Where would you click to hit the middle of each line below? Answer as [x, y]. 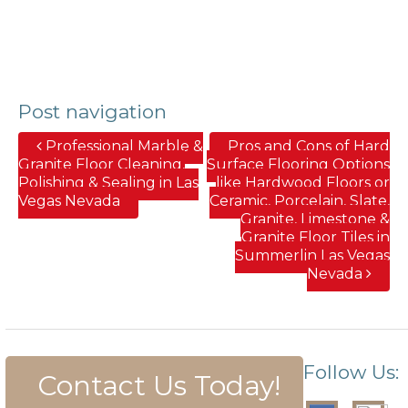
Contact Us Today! [158, 385]
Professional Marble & [122, 146]
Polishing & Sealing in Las [108, 182]
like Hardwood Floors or [303, 182]
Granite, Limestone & [315, 219]
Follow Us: [351, 372]
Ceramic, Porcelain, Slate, [300, 200]
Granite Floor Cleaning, [102, 164]
